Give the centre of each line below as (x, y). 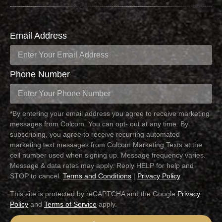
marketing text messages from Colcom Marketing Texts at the (106, 145)
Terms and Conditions (97, 176)
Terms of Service (70, 204)
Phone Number (40, 75)
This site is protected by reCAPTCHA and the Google (94, 194)
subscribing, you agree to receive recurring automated (95, 135)
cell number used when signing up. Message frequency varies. (108, 155)
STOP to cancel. (36, 176)
